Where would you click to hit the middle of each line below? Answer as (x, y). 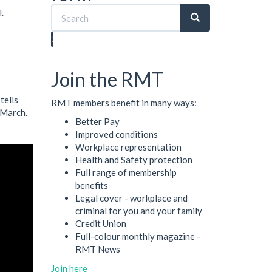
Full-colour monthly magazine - (138, 236)
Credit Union (100, 223)
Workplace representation (128, 147)
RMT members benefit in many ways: (124, 102)
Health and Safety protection (134, 160)
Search (66, 39)
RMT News (97, 249)
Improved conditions (116, 134)
